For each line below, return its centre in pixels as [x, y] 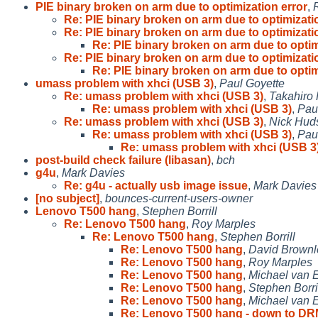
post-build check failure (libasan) [123, 160]
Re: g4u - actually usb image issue [156, 185]
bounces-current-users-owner [179, 198]
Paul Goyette [252, 83]
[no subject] [67, 198]
